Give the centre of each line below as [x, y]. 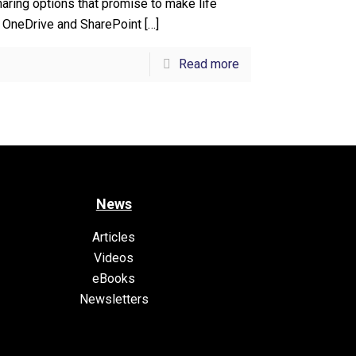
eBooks [114, 279]
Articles [114, 237]
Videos [114, 258]
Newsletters [114, 299]
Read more [209, 64]
